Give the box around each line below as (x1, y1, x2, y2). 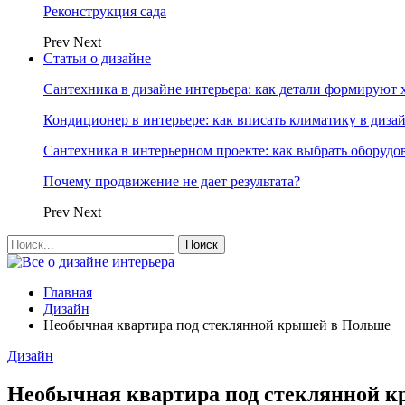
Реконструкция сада (43, 4, 166, 19)
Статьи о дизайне (43, 51, 151, 66)
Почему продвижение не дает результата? (43, 174, 300, 189)
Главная (43, 285, 92, 300)
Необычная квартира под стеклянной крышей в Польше (43, 317, 391, 333)
